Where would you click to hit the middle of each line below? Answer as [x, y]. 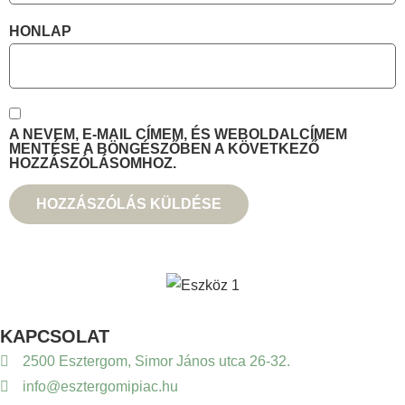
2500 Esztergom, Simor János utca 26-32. [156, 361]
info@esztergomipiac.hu [100, 386]
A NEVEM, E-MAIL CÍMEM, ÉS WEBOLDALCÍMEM [178, 134]
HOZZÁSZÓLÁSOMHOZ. [93, 163]
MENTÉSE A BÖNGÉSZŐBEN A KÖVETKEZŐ [164, 149]
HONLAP [40, 31]
